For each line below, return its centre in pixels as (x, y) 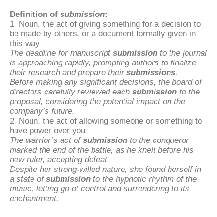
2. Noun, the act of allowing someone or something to (106, 121)
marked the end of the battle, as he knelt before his (102, 150)
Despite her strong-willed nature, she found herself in (105, 169)
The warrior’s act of (46, 140)
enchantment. (34, 198)
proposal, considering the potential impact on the (97, 101)
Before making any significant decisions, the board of (106, 82)
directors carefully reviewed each (71, 92)
